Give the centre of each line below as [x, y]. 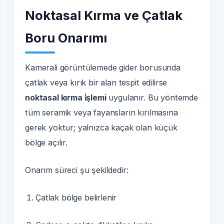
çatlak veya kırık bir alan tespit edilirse [96, 82]
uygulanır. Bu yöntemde [152, 97]
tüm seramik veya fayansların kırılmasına [101, 112]
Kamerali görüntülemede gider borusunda [103, 67]
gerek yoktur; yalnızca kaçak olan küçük [101, 127]
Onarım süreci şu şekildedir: [77, 170]
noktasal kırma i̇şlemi [66, 97]
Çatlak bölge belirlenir [76, 197]
